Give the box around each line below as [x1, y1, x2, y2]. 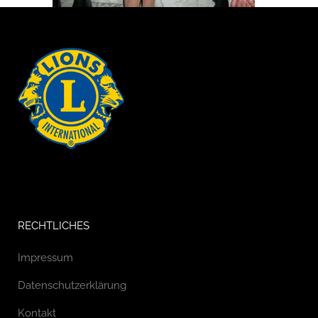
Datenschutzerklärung [18, 279, 126, 292]
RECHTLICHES [18, 219, 89, 232]
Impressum [18, 251, 73, 264]
